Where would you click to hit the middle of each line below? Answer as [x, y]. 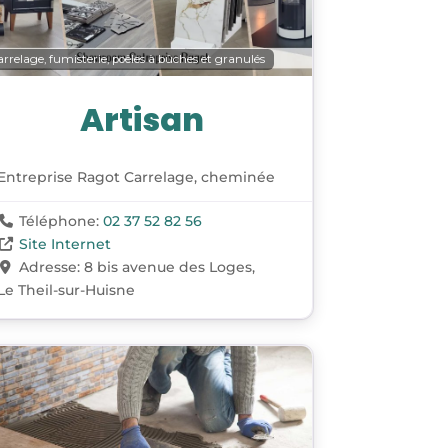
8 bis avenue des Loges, [169, 266]
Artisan [142, 119]
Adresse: [51, 266]
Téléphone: [60, 220]
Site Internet [64, 243]
